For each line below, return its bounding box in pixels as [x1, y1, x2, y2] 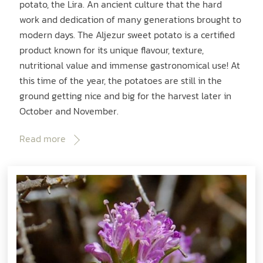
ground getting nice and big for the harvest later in [19, 89, 232, 103]
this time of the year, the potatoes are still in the [19, 73, 222, 88]
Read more [19, 131, 66, 146]
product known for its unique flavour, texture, [19, 43, 204, 58]
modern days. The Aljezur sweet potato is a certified [19, 28, 235, 42]
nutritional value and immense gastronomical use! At [19, 58, 241, 73]
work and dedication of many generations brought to [19, 12, 242, 27]
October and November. [19, 104, 119, 119]
